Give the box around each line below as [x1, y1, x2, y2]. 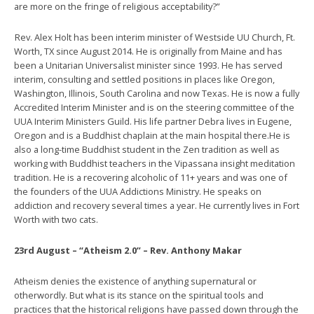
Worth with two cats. [14, 213, 98, 226]
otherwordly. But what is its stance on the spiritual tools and [14, 289, 264, 301]
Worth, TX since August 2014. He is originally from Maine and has [14, 45, 282, 57]
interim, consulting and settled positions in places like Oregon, [14, 73, 275, 86]
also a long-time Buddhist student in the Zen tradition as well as [14, 143, 280, 156]
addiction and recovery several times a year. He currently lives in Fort [14, 199, 299, 212]
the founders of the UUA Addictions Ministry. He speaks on [14, 185, 261, 198]
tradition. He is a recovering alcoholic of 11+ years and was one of [14, 171, 287, 184]
